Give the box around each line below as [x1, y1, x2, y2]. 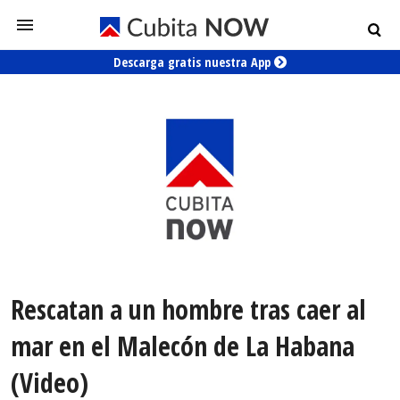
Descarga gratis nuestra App [113, 54, 274, 71]
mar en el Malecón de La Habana [11, 328, 354, 365]
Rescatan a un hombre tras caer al [11, 291, 366, 329]
